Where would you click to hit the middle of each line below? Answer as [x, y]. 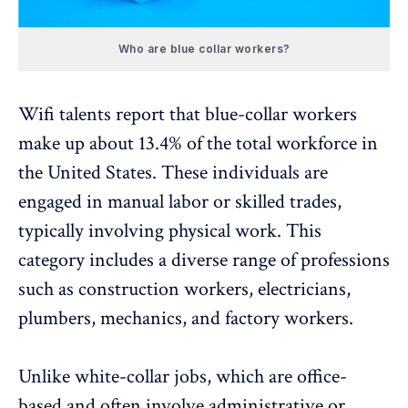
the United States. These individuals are [173, 173]
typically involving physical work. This [170, 231]
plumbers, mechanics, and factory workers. [186, 319]
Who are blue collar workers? [204, 49]
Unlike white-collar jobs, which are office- [183, 377]
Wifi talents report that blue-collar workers [188, 115]
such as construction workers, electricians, [184, 290]
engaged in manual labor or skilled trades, [180, 202]
